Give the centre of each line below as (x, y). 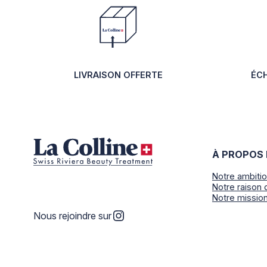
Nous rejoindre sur (72, 215)
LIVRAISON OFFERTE (118, 75)
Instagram (117, 215)
